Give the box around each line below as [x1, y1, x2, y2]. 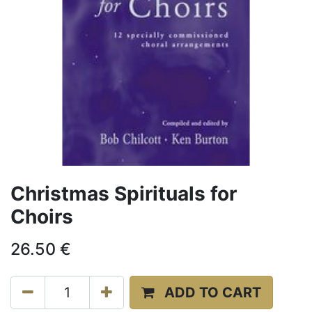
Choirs [10, 205, 73, 228]
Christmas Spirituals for [10, 182, 237, 205]
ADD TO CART [164, 284, 261, 301]
